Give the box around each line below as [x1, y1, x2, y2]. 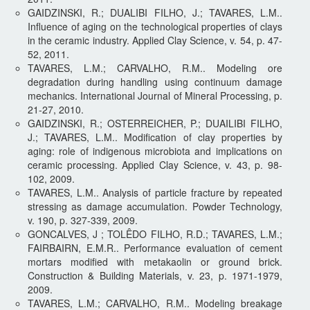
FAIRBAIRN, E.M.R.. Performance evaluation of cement [28, 240, 282, 255]
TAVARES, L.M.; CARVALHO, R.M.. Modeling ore [28, 60, 282, 75]
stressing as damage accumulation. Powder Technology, [28, 199, 282, 213]
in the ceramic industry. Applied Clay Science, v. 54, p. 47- [28, 33, 282, 47]
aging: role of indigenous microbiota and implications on [28, 143, 282, 158]
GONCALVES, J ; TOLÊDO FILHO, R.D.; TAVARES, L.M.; [28, 226, 282, 241]
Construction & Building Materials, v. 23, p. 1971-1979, [28, 268, 282, 282]
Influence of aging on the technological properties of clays [28, 19, 282, 33]
